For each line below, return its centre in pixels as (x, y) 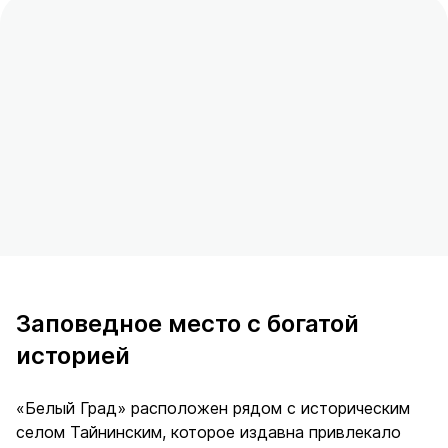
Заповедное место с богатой (187, 323)
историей (73, 355)
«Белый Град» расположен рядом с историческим (213, 407)
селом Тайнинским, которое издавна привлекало (208, 431)
